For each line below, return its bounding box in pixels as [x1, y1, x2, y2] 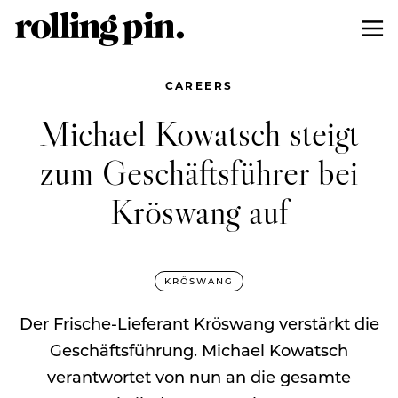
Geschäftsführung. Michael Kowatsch [50, 338, 348, 361]
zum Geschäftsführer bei [40, 149, 358, 194]
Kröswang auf [109, 188, 289, 233]
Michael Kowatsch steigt [39, 110, 359, 155]
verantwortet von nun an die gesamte [47, 365, 351, 387]
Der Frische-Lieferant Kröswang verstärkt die [19, 312, 379, 334]
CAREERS [164, 77, 234, 92]
